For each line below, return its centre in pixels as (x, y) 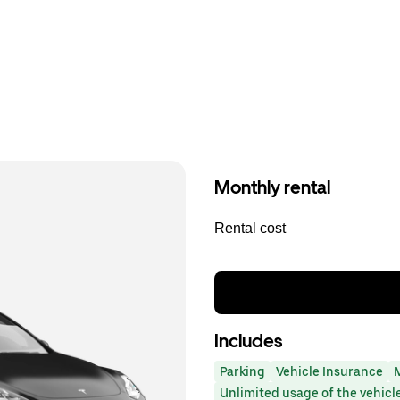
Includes (248, 341)
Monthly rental (272, 187)
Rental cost (250, 228)
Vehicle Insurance (329, 371)
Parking (242, 371)
